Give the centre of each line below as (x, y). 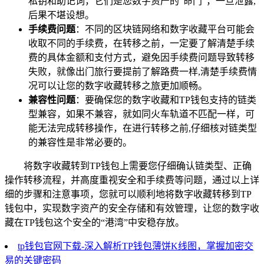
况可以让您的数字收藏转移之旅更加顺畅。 (118, 85)
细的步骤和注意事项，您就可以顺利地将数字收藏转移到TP (128, 194)
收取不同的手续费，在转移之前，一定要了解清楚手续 (141, 43)
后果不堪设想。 (61, 15)
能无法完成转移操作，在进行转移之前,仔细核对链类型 (143, 128)
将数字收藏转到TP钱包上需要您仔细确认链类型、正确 (138, 166)
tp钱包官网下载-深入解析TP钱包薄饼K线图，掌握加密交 (136, 246)
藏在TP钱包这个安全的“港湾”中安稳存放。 (95, 222)
